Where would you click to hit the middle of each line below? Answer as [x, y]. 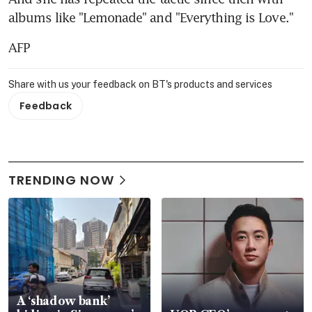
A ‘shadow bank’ [63, 301]
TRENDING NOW [61, 180]
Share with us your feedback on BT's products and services [140, 85]
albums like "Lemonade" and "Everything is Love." [151, 18]
